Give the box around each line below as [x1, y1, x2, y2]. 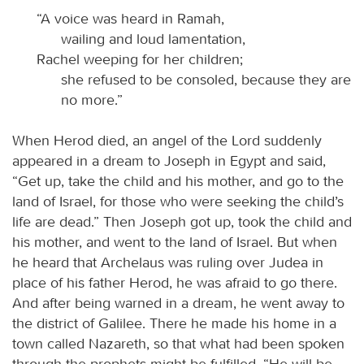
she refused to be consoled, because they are [61, 70, 351, 89]
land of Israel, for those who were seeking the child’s [12, 192, 344, 210]
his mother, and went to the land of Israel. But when [12, 232, 337, 251]
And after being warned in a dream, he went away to [12, 293, 344, 312]
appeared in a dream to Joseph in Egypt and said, [12, 151, 326, 170]
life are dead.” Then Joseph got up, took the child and [12, 212, 352, 231]
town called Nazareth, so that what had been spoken [12, 334, 344, 353]
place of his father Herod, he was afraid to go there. [12, 273, 337, 292]
